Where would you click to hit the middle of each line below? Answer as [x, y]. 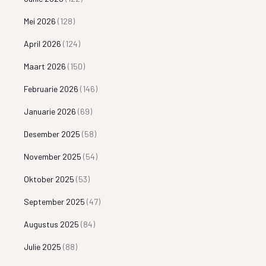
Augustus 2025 [52, 224]
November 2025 [53, 156]
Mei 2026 [40, 21]
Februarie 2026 [51, 88]
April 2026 [43, 43]
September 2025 [55, 201]
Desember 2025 [52, 134]
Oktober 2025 [49, 179]
